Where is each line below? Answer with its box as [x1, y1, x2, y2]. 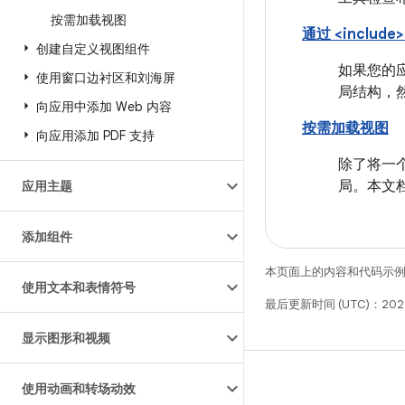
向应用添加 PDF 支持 [36, 127, 155, 144]
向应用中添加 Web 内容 [36, 99, 172, 115]
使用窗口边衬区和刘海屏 [36, 70, 175, 86]
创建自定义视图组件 [36, 41, 150, 57]
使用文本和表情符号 [22, 279, 136, 296]
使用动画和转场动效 [22, 381, 136, 397]
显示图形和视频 [22, 330, 110, 346]
